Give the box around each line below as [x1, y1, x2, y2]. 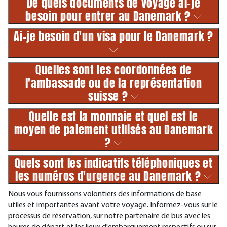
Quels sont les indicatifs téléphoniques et [14, 155, 213, 171]
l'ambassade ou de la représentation [25, 74, 202, 91]
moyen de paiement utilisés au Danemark [14, 121, 213, 138]
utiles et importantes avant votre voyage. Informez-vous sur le [8, 201, 218, 209]
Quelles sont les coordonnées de [35, 61, 192, 78]
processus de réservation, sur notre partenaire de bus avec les [8, 212, 210, 220]
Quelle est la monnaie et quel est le [29, 108, 198, 125]
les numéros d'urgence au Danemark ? [15, 168, 204, 184]
